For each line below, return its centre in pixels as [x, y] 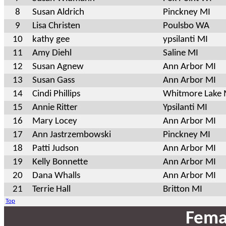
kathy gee [51, 39]
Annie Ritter [55, 107]
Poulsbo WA [186, 26]
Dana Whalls [56, 176]
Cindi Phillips [56, 94]
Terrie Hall [51, 189]
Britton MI [183, 189]
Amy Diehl [52, 53]
